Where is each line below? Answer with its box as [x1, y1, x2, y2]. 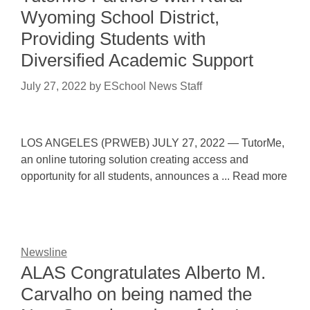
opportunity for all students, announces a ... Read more [21, 170, 287, 182]
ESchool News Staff [104, 80, 202, 92]
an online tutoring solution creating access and [21, 154, 248, 165]
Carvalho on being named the [21, 284, 252, 304]
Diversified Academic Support [21, 50, 253, 71]
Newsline [21, 246, 67, 258]
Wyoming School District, [21, 7, 219, 28]
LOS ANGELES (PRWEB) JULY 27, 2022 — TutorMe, [21, 137, 284, 149]
